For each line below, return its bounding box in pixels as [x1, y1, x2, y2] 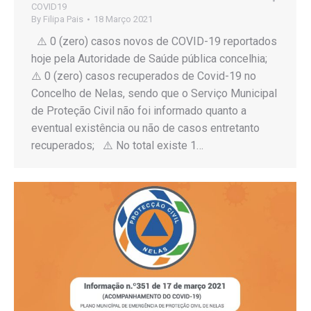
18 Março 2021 [94, 13, 153, 24]
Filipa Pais [43, 13, 83, 24]
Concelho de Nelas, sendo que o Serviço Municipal [31, 86, 277, 100]
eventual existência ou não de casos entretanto [31, 121, 260, 135]
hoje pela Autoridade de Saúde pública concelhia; [31, 51, 273, 65]
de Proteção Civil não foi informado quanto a [31, 103, 246, 117]
